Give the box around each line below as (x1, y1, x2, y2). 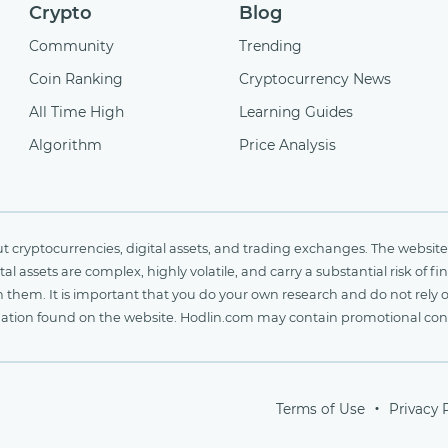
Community (29, 36, 114, 55)
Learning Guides (239, 102, 353, 121)
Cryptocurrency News (239, 69, 391, 88)
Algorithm (29, 135, 102, 154)
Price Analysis (239, 135, 336, 154)
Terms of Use (275, 400, 365, 417)
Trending (239, 36, 302, 55)
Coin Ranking (29, 69, 123, 88)
